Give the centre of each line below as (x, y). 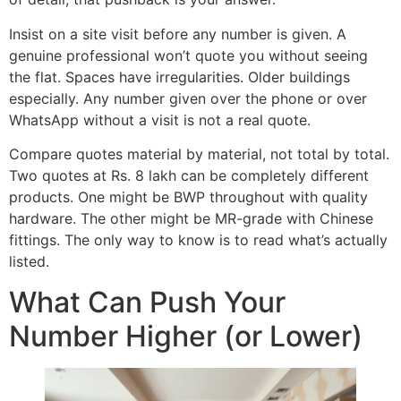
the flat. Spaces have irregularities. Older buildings (179, 77)
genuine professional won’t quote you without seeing (188, 55)
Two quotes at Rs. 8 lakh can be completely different (189, 176)
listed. (29, 262)
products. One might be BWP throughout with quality (188, 197)
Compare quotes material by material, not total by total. (199, 154)
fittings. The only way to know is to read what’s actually (198, 240)
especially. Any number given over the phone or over (188, 98)
